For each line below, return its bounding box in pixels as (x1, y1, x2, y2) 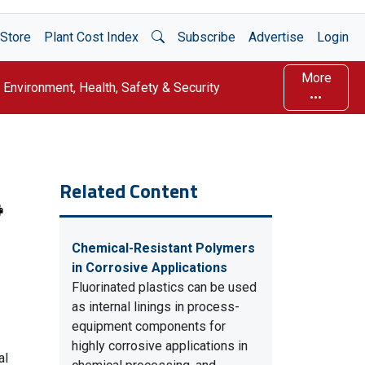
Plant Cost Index (44, 29, 139, 45)
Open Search (151, 29, 223, 44)
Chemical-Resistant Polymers (72, 240, 255, 256)
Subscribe (178, 29, 235, 45)
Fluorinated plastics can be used (72, 279, 257, 295)
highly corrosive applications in (72, 338, 248, 354)
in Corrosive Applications (72, 260, 227, 275)
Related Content (59, 176, 198, 205)
